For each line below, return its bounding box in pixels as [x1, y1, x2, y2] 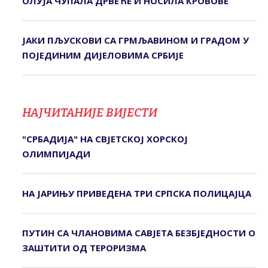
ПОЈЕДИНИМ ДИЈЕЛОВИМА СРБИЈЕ [22, 49, 184, 62]
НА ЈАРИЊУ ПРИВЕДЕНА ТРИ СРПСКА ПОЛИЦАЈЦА [22, 187, 251, 200]
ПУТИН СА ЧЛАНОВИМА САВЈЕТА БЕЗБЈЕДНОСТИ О [22, 227, 255, 239]
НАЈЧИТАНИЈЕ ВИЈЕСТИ [22, 105, 157, 120]
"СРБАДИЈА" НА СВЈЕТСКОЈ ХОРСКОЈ [22, 133, 188, 145]
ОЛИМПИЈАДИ [22, 148, 90, 160]
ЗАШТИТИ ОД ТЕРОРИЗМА [22, 242, 146, 254]
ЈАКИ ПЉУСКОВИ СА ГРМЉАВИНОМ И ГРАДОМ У [22, 34, 249, 47]
